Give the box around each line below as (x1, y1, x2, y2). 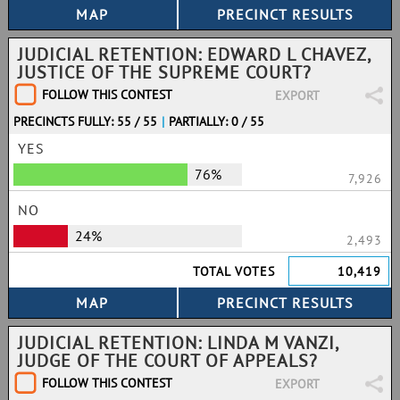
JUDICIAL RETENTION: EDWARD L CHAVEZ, (18, 43, 371, 66)
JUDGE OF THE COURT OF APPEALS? (18, 349, 318, 372)
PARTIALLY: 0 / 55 (169, 113, 265, 129)
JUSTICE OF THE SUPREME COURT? (18, 61, 312, 84)
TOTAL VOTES (193, 263, 276, 279)
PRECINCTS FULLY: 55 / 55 (13, 113, 157, 129)
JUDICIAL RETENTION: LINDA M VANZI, (18, 331, 338, 354)
